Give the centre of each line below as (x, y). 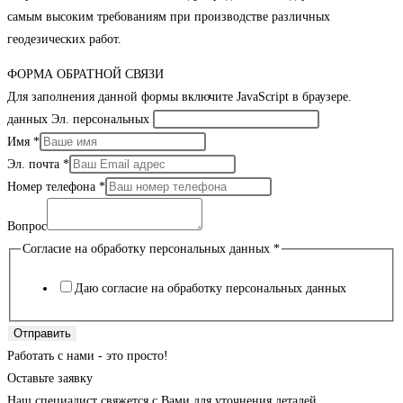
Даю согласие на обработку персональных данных (210, 289)
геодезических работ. (64, 40)
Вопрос (27, 227)
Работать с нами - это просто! (88, 355)
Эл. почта (35, 165)
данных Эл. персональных (78, 120)
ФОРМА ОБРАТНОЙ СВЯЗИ (85, 75)
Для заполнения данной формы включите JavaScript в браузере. (179, 97)
